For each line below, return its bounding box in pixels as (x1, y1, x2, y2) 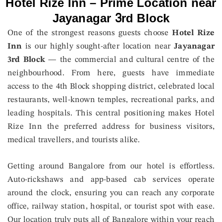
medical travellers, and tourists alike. (7, 135, 140, 144)
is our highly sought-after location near (22, 42, 174, 51)
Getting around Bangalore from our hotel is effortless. (7, 162, 215, 170)
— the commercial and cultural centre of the (45, 55, 215, 64)
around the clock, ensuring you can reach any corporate (7, 188, 215, 197)
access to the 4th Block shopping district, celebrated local (7, 82, 215, 91)
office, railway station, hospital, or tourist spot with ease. (7, 202, 215, 211)
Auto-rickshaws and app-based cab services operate (7, 175, 215, 184)
